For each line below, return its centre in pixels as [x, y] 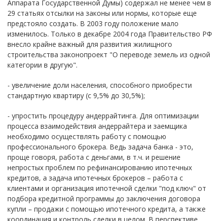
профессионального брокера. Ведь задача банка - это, [100, 147]
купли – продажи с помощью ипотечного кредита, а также [107, 209]
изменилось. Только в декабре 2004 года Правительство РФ [110, 34]
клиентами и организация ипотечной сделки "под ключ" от [107, 188]
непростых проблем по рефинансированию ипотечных [100, 168]
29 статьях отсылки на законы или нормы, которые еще [102, 13]
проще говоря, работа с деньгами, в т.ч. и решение [94, 157]
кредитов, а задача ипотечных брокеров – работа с [95, 178]
